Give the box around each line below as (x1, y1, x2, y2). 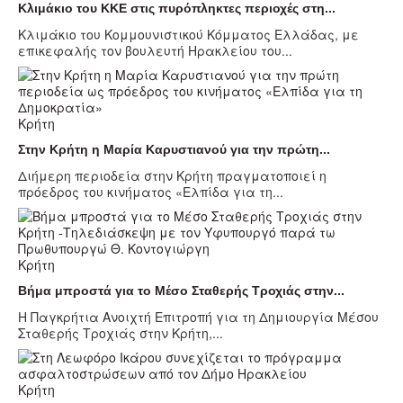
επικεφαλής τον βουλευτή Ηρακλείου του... (18, 40, 292, 59)
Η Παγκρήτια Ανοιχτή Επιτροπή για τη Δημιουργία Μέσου (18, 307, 379, 326)
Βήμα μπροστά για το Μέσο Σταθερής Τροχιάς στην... (18, 282, 345, 298)
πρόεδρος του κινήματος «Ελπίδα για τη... (18, 182, 283, 201)
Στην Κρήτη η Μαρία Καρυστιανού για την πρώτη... (18, 141, 330, 157)
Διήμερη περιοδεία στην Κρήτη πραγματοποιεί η (18, 166, 327, 184)
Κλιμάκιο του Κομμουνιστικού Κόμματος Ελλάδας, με (18, 24, 359, 43)
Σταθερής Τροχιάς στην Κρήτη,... (18, 323, 223, 342)
